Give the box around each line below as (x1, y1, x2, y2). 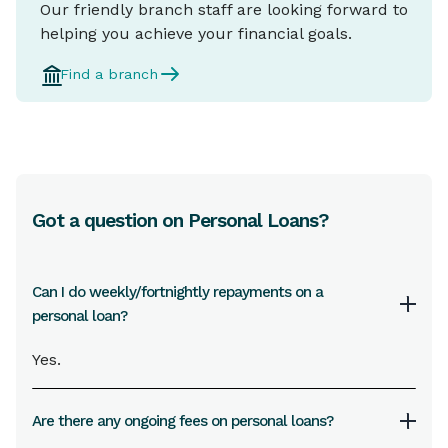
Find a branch (60, 66, 158, 82)
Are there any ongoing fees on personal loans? (32, 412, 333, 430)
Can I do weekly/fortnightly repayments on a (32, 283, 323, 301)
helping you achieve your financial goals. (40, 24, 352, 43)
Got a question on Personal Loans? (32, 209, 328, 232)
